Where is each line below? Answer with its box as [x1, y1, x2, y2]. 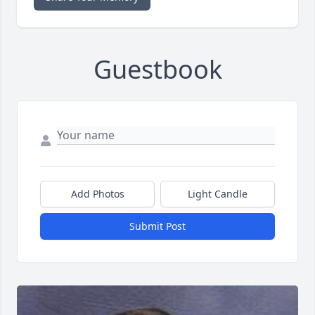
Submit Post [129, 219, 186, 233]
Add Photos [70, 187, 124, 201]
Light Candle [188, 187, 247, 201]
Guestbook [93, 52, 222, 87]
